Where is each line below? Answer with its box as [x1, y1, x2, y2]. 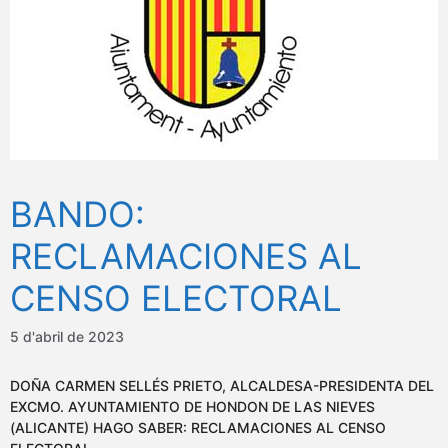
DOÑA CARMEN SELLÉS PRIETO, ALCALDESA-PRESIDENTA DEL [10, 377, 434, 395]
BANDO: [10, 193, 145, 236]
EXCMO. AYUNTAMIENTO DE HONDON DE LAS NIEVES [10, 398, 375, 416]
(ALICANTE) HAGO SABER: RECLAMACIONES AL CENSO [10, 419, 386, 437]
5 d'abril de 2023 [10, 328, 124, 346]
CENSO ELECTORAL [10, 277, 342, 320]
